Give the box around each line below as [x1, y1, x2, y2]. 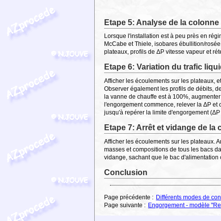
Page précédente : [104, 194, 155, 201]
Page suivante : [104, 202, 147, 209]
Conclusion [104, 168, 148, 177]
